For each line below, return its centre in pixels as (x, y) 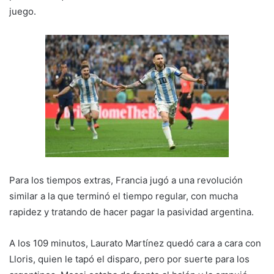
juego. (23, 12)
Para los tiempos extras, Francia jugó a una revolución (126, 180)
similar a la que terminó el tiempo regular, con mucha (124, 196)
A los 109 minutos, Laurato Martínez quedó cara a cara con (135, 243)
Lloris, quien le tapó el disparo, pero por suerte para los (129, 259)
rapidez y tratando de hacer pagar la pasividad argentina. (131, 212)
